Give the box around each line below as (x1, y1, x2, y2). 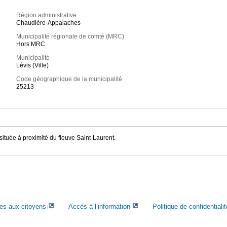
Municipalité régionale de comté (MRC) (16, 33, 125, 41)
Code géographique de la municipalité (16, 75, 123, 83)
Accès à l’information (68, 203, 130, 210)
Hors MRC (16, 41, 46, 48)
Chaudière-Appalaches (16, 19, 81, 27)
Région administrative (16, 12, 77, 19)
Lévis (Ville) (16, 62, 49, 69)
